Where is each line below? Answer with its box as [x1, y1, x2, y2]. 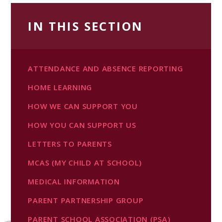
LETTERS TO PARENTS [28, 138, 112, 149]
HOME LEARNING [28, 82, 93, 92]
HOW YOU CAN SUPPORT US [28, 119, 136, 130]
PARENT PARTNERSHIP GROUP [28, 195, 144, 205]
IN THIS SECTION [28, 17, 143, 34]
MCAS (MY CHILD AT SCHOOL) [28, 157, 142, 167]
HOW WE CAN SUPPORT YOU [28, 101, 138, 111]
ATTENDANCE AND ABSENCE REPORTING [28, 63, 183, 73]
